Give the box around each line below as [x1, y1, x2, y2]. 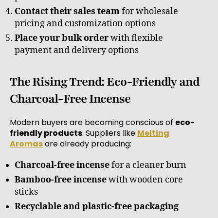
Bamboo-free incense [15, 174, 107, 185]
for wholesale [120, 5, 178, 17]
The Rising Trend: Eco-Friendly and [10, 73, 200, 90]
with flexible [109, 32, 163, 44]
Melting [137, 127, 169, 139]
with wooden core [107, 174, 183, 185]
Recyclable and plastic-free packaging [15, 200, 179, 212]
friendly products [10, 127, 82, 139]
